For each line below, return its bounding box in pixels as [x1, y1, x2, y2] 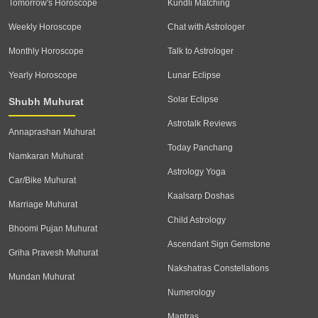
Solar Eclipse [168, 94, 219, 105]
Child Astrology [168, 215, 226, 226]
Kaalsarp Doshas [168, 191, 234, 202]
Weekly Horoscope [9, 22, 82, 33]
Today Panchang [168, 143, 233, 153]
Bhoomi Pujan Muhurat [9, 224, 97, 234]
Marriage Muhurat [9, 199, 77, 210]
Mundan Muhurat [9, 272, 75, 283]
